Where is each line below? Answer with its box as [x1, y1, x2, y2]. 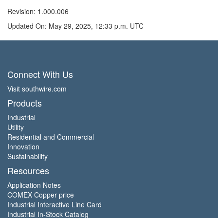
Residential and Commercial [7, 131, 94, 142]
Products [7, 96, 42, 109]
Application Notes [7, 180, 61, 190]
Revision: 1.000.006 [7, 6, 69, 16]
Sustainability [7, 151, 48, 161]
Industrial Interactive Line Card [7, 199, 102, 209]
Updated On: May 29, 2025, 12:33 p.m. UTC [7, 20, 144, 31]
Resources [7, 163, 49, 177]
